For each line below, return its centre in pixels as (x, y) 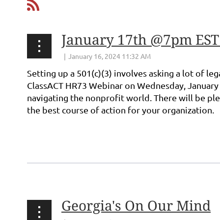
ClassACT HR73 (58, 85)
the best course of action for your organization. (121, 110)
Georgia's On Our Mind (136, 206)
